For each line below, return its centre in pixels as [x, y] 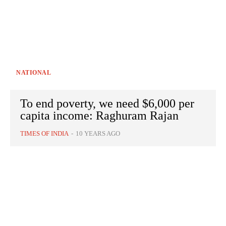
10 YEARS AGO [98, 134]
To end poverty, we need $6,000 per [107, 104]
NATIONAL [34, 73]
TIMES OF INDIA [44, 134]
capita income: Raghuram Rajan [99, 116]
